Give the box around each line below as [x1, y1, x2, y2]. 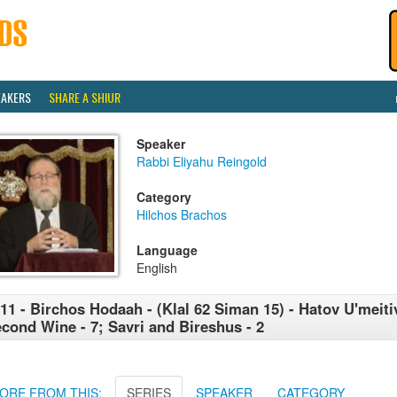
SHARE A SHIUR [49, 88, 121, 106]
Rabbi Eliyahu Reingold [136, 152, 267, 170]
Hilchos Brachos [136, 206, 227, 223]
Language [136, 241, 198, 259]
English [136, 259, 177, 276]
